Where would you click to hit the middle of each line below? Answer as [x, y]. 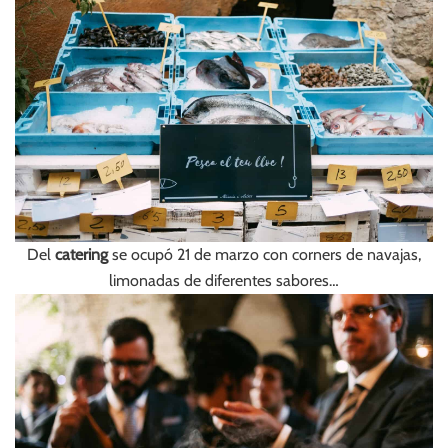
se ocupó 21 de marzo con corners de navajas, [264, 254]
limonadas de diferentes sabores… [224, 280]
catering [81, 254]
